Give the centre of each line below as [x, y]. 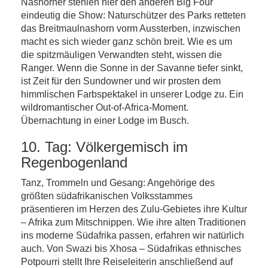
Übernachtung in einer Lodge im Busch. [105, 121]
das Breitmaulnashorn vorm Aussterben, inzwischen [131, 28]
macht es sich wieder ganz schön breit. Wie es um [127, 42]
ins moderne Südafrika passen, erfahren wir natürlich [133, 235]
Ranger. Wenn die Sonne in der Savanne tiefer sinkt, [132, 68]
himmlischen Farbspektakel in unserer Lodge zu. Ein [132, 94]
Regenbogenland [74, 162]
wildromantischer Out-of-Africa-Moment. [105, 107]
